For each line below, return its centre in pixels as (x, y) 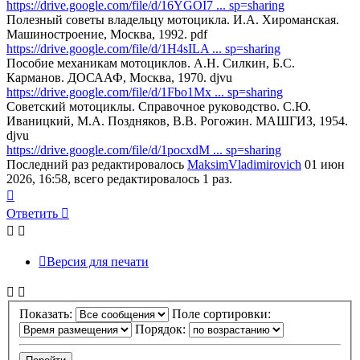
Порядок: (162, 329)
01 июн (323, 165)
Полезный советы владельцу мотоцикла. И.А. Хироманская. (173, 20)
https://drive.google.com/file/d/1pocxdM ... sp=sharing (144, 150)
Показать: (47, 314)
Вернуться (42, 193)
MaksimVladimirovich (244, 165)
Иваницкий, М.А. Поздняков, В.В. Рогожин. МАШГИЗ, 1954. (177, 121)
